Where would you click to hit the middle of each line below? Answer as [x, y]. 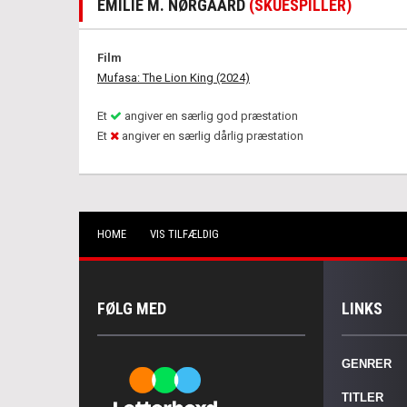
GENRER [367, 364]
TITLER [363, 397]
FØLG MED [132, 308]
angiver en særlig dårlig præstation [211, 136]
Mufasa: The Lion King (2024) [174, 78]
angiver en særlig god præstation [210, 116]
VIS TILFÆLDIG [184, 234]
